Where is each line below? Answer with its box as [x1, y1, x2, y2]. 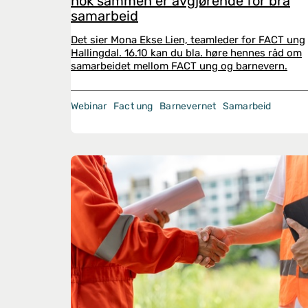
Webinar [71, 100, 107, 112]
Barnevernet [159, 100, 217, 112]
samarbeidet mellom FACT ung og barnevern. [71, 60, 287, 72]
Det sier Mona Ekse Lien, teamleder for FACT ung [71, 34, 305, 46]
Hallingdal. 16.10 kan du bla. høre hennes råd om [71, 47, 302, 59]
